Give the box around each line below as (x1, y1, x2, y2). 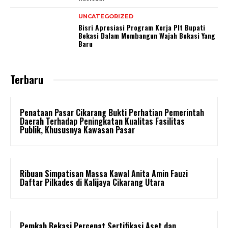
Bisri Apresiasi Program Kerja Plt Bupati (78, 22, 206, 33)
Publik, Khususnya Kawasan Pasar (20, 124, 135, 136)
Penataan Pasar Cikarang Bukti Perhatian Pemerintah (20, 106, 204, 119)
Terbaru (10, 72, 43, 88)
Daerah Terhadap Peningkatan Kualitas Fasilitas (20, 115, 185, 128)
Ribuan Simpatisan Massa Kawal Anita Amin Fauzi (20, 167, 188, 180)
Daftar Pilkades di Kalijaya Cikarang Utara (20, 176, 164, 189)
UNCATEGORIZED (78, 13, 134, 20)
